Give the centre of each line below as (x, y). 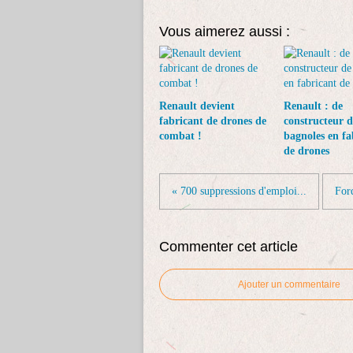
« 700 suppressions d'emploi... (239, 191)
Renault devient (197, 106)
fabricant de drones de (213, 121)
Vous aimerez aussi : (225, 32)
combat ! (180, 136)
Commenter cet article (229, 247)
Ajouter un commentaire (289, 284)
